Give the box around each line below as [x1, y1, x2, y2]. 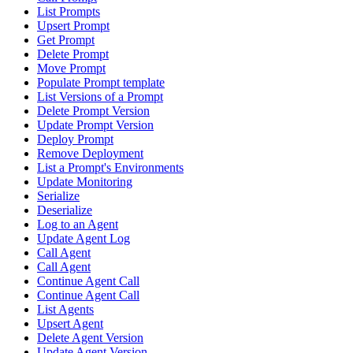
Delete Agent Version [37, 331, 143, 345]
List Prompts [37, 5, 100, 19]
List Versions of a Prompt [37, 90, 163, 104]
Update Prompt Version [37, 118, 154, 132]
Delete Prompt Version [37, 104, 150, 118]
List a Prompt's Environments [37, 161, 184, 175]
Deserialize [37, 203, 92, 217]
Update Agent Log [37, 232, 130, 246]
